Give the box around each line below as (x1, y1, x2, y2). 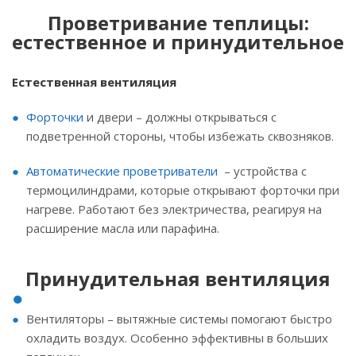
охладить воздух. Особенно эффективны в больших (26, 330, 328, 346)
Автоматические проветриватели (26, 163, 218, 179)
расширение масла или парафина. (26, 220, 219, 236)
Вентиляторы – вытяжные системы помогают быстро (26, 311, 332, 327)
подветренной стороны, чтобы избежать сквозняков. (26, 128, 334, 144)
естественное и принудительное (12, 29, 344, 55)
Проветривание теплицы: (47, 10, 309, 36)
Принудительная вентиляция (25, 265, 331, 292)
